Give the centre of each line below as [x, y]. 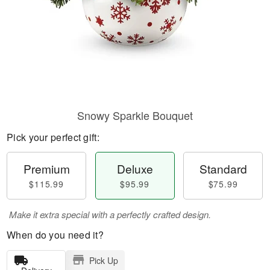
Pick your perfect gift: [53, 137]
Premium [46, 168]
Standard [223, 168]
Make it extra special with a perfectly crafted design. [110, 214]
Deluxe [135, 168]
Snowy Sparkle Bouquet [135, 115]
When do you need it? [55, 235]
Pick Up [103, 260]
